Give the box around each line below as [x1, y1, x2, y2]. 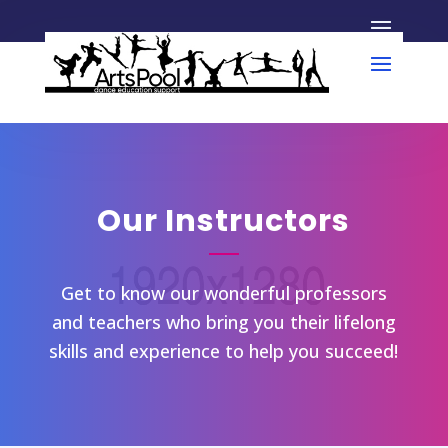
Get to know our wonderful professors [60, 280, 387, 305]
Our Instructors [97, 199, 351, 242]
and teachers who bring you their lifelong [51, 309, 396, 334]
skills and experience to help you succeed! [49, 338, 399, 363]
